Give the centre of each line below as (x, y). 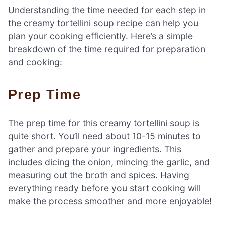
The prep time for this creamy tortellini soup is (104, 123)
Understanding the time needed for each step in (107, 10)
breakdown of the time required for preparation (107, 49)
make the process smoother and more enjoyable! (110, 201)
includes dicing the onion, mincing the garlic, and (109, 162)
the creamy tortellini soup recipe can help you (103, 23)
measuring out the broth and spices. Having (99, 175)
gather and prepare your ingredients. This (95, 149)
